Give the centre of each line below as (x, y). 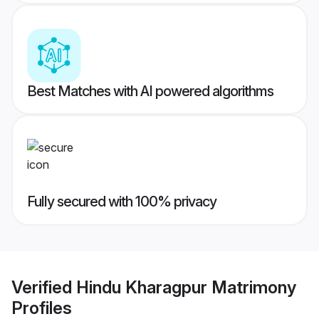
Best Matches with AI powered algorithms (150, 91)
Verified (44, 287)
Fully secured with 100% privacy (122, 202)
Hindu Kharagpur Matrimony (186, 287)
